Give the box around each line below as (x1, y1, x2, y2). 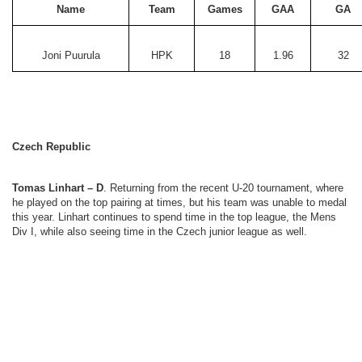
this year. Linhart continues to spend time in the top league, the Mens (12, 211, 336, 223)
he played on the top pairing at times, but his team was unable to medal (12, 196, 347, 208)
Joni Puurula (41, 49, 100, 61)
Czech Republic (12, 141, 90, 153)
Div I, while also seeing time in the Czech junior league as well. (12, 225, 307, 238)
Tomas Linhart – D (12, 182, 103, 194)
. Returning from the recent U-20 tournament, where (103, 182, 343, 194)
